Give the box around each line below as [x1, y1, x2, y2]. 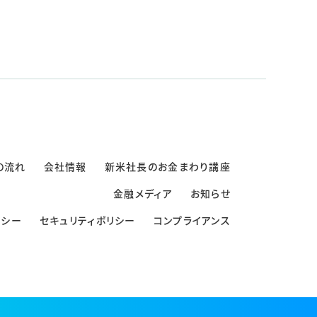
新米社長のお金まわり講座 [104, 159, 231, 174]
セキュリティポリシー [39, 213, 136, 228]
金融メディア [113, 186, 173, 201]
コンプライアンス [153, 213, 231, 228]
